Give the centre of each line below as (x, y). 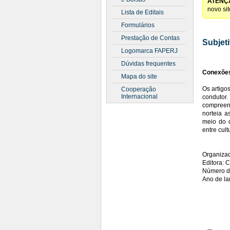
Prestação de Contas (150, 38)
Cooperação (139, 89)
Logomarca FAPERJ (149, 51)
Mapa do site (139, 76)
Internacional (139, 97)
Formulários (138, 25)
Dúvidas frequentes (148, 64)
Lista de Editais (142, 12)
